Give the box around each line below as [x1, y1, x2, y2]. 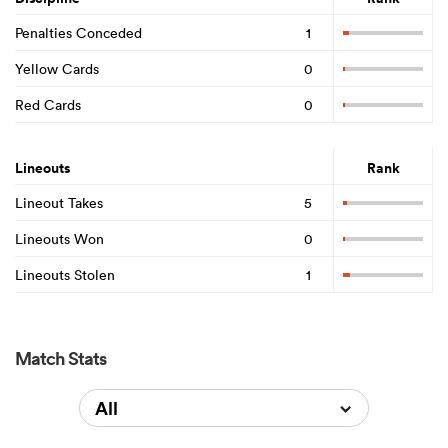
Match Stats [15, 346, 107, 371]
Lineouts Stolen [15, 265, 115, 284]
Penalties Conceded [15, 23, 142, 42]
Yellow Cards [15, 59, 99, 78]
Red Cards [15, 95, 81, 114]
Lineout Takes [15, 193, 103, 212]
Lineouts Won [15, 229, 104, 248]
